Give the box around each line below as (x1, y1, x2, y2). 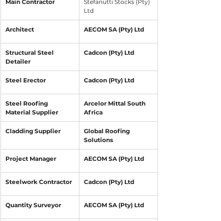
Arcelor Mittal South (84, 99, 147, 107)
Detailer (5, 57, 31, 65)
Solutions (84, 136, 113, 144)
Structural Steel (5, 48, 55, 56)
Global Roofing (84, 127, 131, 135)
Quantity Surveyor (5, 201, 61, 209)
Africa (84, 108, 103, 116)
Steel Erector (5, 76, 46, 84)
